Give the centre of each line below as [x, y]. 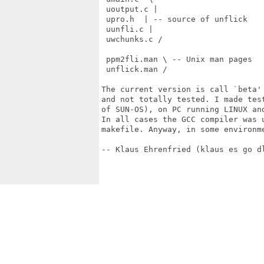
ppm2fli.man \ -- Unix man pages [177, 59]
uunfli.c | [127, 29]
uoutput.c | [130, 9]
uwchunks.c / [132, 39]
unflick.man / [134, 69]
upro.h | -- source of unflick [174, 19]
